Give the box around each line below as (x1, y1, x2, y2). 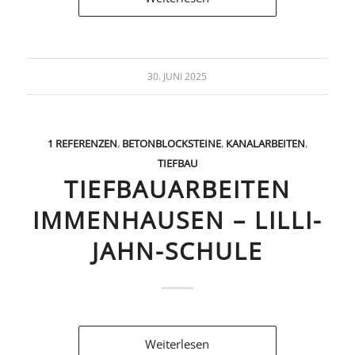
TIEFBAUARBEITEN (63, 172, 291, 205)
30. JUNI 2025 (147, 69, 208, 83)
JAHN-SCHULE (91, 234, 263, 267)
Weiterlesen (145, 335, 210, 352)
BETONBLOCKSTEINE (121, 136, 221, 151)
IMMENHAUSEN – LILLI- (32, 203, 323, 236)
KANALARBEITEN (225, 136, 305, 151)
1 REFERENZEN (47, 136, 117, 151)
